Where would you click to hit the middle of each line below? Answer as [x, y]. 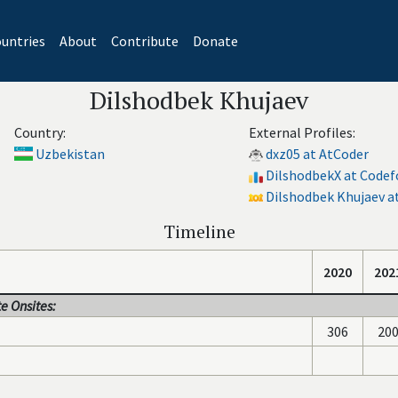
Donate [215, 41]
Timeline [199, 231]
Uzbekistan [71, 154]
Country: [40, 132]
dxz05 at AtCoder [317, 154]
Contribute [144, 41]
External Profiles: [302, 132]
